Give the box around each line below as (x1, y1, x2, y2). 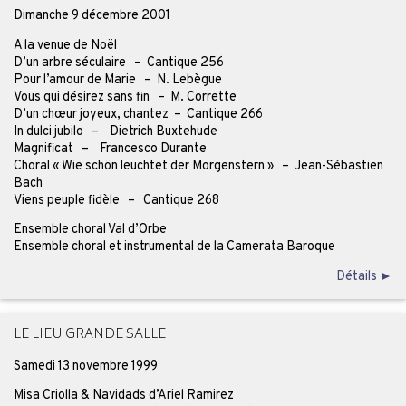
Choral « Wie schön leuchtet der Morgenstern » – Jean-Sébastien (13, 157, 383, 174)
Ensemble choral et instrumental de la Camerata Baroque (13, 238, 335, 256)
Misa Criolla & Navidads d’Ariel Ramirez (13, 387, 234, 404)
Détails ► (336, 267, 393, 285)
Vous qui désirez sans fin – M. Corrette (13, 88, 237, 105)
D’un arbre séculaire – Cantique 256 (13, 53, 224, 71)
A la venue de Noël (13, 36, 117, 53)
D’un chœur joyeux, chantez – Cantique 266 (13, 105, 263, 122)
